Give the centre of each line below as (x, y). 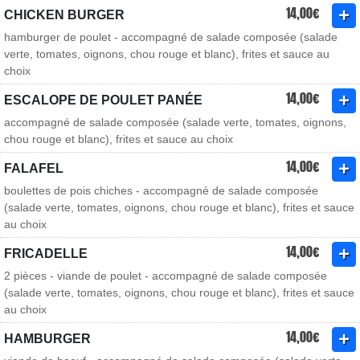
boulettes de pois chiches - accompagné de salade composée (161, 190)
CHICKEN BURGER (64, 15)
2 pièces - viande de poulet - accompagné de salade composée (166, 276)
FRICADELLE (46, 254)
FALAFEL (34, 168)
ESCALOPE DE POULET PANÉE (103, 100)
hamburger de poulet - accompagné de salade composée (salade (171, 37)
